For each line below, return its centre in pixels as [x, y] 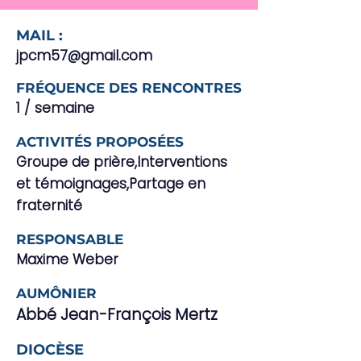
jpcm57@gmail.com [84, 56]
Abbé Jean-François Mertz [117, 315]
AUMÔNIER [56, 293]
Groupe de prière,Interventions [122, 162]
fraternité [49, 205]
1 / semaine [55, 108]
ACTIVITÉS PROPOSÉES [100, 142]
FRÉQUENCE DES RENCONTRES [129, 88]
